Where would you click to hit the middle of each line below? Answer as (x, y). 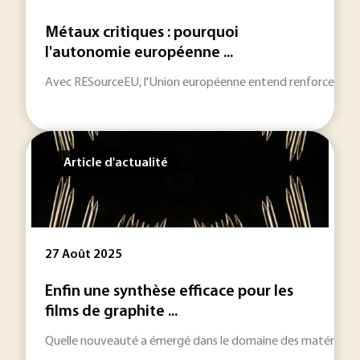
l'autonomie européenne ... (139, 53)
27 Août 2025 (84, 255)
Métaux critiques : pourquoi (142, 33)
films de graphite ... (111, 312)
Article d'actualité (116, 163)
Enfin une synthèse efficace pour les (169, 292)
